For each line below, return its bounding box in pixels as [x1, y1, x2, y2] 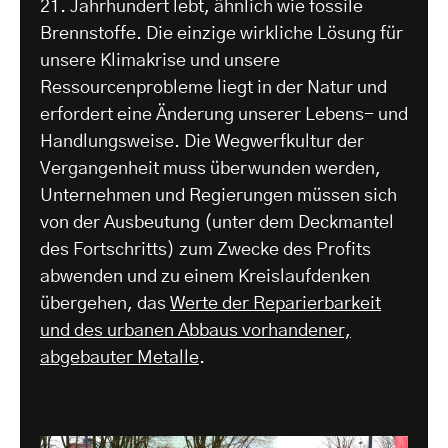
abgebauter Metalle [40, 349, 199, 368]
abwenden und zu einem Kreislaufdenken [40, 268, 370, 287]
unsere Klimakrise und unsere [40, 52, 280, 71]
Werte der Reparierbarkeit [170, 295, 381, 314]
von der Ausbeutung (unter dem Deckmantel [40, 214, 394, 233]
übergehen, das [40, 295, 170, 314]
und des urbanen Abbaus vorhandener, [40, 322, 351, 341]
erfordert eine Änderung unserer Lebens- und [40, 106, 408, 125]
